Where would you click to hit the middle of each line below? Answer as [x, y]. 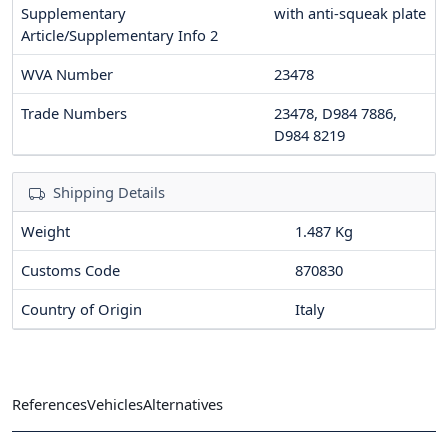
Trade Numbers [74, 113]
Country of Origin [81, 309]
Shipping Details [109, 192]
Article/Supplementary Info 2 [119, 35]
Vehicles [115, 403]
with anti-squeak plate [350, 13]
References [49, 403]
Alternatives [183, 403]
